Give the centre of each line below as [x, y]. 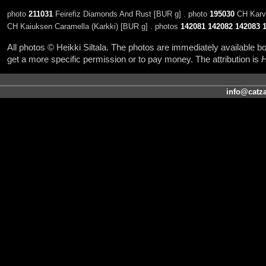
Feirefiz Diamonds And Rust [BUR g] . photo [131, 14]
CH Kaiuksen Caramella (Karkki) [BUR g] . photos [94, 27]
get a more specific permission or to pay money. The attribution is [134, 59]
